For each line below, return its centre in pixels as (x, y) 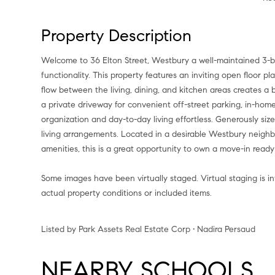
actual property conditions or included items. (127, 193)
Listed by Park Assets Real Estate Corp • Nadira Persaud (149, 229)
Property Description (117, 35)
